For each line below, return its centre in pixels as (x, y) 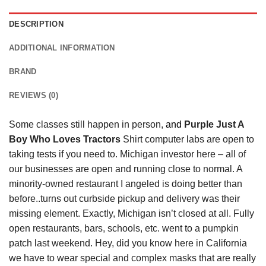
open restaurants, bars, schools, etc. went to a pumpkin (124, 228)
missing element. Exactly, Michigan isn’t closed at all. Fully (132, 213)
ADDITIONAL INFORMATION (62, 47)
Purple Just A (214, 124)
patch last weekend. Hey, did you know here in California (128, 243)
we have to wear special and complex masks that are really (132, 258)
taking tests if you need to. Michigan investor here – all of (127, 154)
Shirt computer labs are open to (189, 139)
